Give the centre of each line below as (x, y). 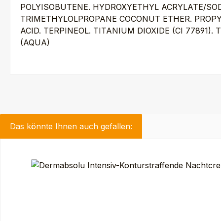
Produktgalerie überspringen (76, 155)
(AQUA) (35, 43)
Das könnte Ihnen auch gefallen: (71, 127)
